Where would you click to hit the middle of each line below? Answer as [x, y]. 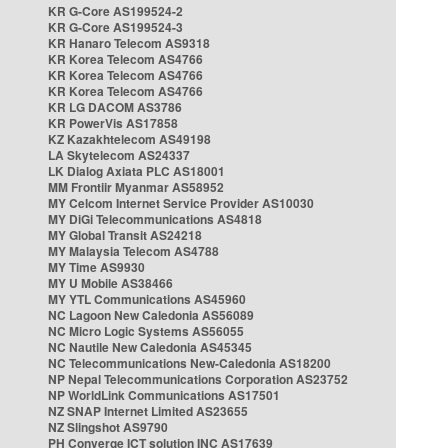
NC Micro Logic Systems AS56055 [146, 331]
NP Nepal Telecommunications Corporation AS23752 [198, 379]
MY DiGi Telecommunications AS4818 [155, 219]
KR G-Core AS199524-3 [115, 27]
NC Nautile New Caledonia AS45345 [150, 347]
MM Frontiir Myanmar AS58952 [136, 187]
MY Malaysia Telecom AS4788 [133, 251]
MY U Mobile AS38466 [110, 283]
